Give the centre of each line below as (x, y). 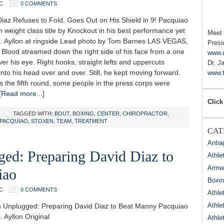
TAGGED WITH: (34, 113)
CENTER (108, 113)
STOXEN (42, 121)
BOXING (83, 113)
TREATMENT (91, 121)
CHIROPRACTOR (145, 113)
